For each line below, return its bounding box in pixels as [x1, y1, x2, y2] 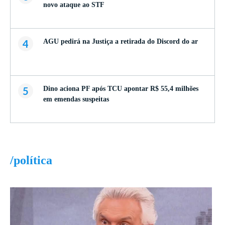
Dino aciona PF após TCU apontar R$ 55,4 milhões [43, 85, 198, 93]
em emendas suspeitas [43, 95, 109, 103]
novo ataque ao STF [43, 1, 104, 9]
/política [10, 154, 52, 167]
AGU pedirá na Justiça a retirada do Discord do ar [43, 38, 198, 46]
